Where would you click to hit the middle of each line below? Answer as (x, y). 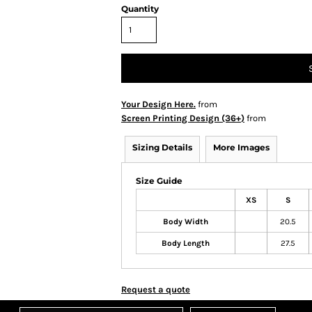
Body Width (186, 221)
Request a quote (156, 289)
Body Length (186, 243)
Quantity (140, 9)
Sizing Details (162, 147)
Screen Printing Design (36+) (183, 118)
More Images (241, 147)
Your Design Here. (158, 104)
